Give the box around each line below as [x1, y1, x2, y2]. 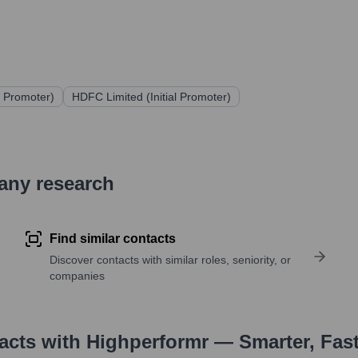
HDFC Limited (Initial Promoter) [72, 90, 231, 104]
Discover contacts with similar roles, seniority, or [50, 253, 292, 267]
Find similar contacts [50, 232, 177, 246]
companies [50, 269, 105, 283]
